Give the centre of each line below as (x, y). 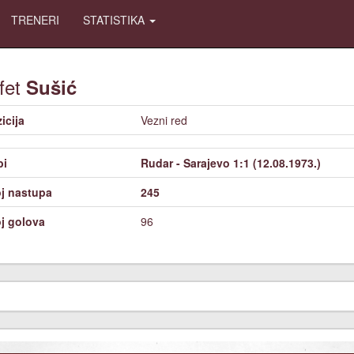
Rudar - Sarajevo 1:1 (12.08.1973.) (231, 163)
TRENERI (35, 20)
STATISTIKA (115, 20)
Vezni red (164, 120)
